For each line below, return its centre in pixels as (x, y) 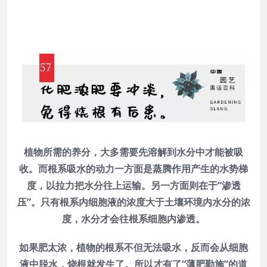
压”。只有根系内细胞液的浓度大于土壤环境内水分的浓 (133, 202)
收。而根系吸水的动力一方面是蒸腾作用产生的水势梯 (133, 168)
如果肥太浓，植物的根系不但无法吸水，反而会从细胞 (133, 247)
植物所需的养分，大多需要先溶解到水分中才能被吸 (133, 152)
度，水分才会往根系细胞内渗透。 (133, 218)
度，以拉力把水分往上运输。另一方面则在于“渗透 (133, 185)
